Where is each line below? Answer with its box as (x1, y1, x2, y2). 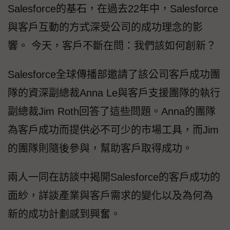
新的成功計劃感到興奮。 (8, 208, 121, 220)
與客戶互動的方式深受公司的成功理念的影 (8, 21, 203, 33)
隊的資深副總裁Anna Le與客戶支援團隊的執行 (8, 87, 220, 99)
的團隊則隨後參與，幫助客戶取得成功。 (8, 142, 193, 154)
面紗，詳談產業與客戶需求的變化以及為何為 (8, 189, 213, 201)
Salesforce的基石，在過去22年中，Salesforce (8, 3, 218, 14)
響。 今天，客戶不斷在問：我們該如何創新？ (8, 40, 216, 51)
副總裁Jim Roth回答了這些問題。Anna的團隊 (8, 105, 216, 117)
